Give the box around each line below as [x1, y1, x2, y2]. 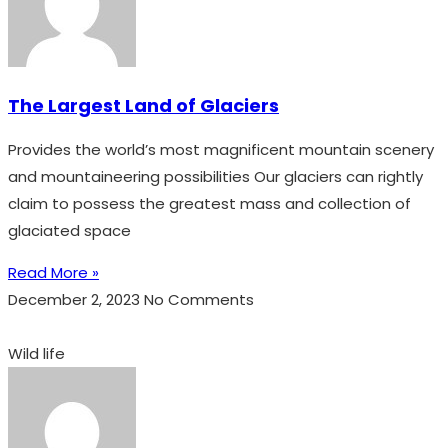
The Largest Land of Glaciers [8, 92, 279, 118]
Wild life [8, 342, 65, 364]
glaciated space [8, 219, 131, 241]
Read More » [8, 261, 99, 283]
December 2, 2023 [8, 288, 144, 310]
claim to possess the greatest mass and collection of [8, 192, 411, 214]
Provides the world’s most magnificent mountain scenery [8, 138, 434, 160]
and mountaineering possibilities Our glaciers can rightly [8, 165, 423, 187]
